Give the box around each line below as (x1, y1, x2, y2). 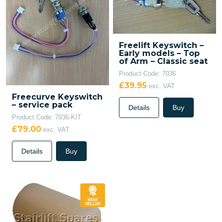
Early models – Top (118, 48, 200, 58)
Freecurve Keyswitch (12, 92, 103, 102)
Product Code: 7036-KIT (12, 113, 81, 121)
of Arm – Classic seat (118, 56, 208, 66)
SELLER (85, 202, 101, 207)
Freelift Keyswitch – (118, 40, 204, 50)
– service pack (12, 100, 72, 110)
